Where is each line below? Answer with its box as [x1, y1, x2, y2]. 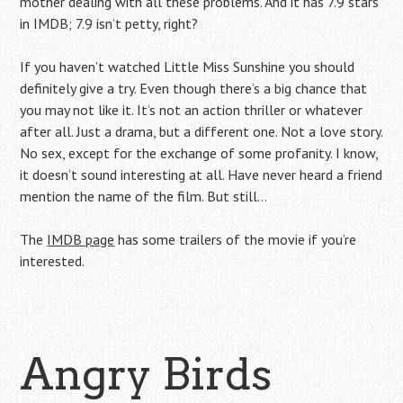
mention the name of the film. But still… [20, 187, 268, 205]
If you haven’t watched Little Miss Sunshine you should [20, 58, 355, 76]
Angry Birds [20, 348, 273, 400]
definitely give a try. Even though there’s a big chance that [20, 79, 368, 97]
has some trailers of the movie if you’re [114, 230, 357, 248]
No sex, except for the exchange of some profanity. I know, [20, 144, 379, 162]
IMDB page [47, 230, 115, 248]
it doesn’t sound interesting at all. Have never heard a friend [20, 166, 383, 184]
